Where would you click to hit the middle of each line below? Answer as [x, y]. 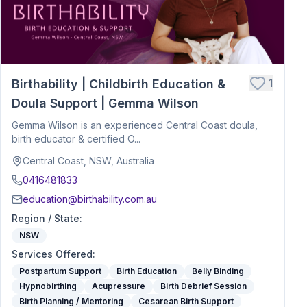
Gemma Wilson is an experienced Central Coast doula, [135, 125]
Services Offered [52, 254]
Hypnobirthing [48, 286]
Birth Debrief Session [204, 286]
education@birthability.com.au [90, 199]
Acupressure [119, 286]
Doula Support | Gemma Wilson [105, 103]
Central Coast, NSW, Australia [88, 161]
